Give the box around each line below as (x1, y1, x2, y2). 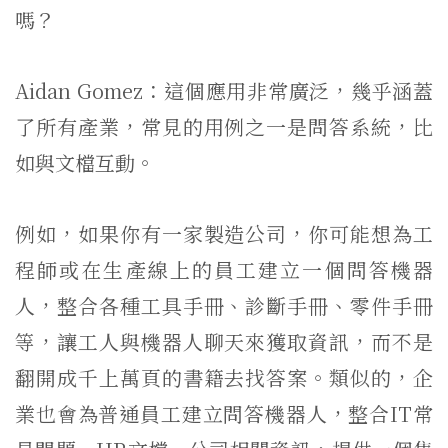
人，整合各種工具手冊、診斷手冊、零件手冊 (15, 291, 433, 320)
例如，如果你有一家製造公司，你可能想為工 (15, 219, 433, 248)
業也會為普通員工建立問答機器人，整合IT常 (15, 399, 433, 428)
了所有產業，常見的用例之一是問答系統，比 (15, 112, 433, 141)
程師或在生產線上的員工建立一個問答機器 (15, 255, 433, 284)
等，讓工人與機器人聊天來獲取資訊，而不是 (15, 327, 433, 356)
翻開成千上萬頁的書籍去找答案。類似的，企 (15, 363, 433, 392)
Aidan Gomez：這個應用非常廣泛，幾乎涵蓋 (15, 76, 433, 105)
